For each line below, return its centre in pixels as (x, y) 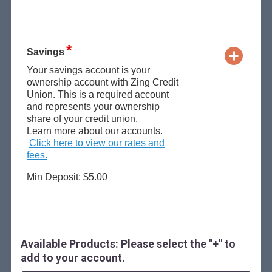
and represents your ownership (93, 106)
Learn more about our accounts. (94, 131)
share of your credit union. (82, 118)
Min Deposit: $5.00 (67, 177)
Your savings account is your (88, 70)
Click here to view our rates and (97, 143)
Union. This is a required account (97, 94)
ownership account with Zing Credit (102, 82)
